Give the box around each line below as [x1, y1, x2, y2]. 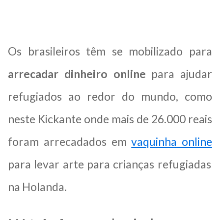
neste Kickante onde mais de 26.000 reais [8, 111, 212, 126]
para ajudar [145, 66, 212, 81]
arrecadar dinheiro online [8, 66, 146, 81]
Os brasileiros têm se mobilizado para [8, 44, 212, 58]
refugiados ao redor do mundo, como [8, 89, 212, 103]
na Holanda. [8, 179, 67, 193]
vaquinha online [131, 134, 212, 148]
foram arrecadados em [8, 134, 132, 148]
